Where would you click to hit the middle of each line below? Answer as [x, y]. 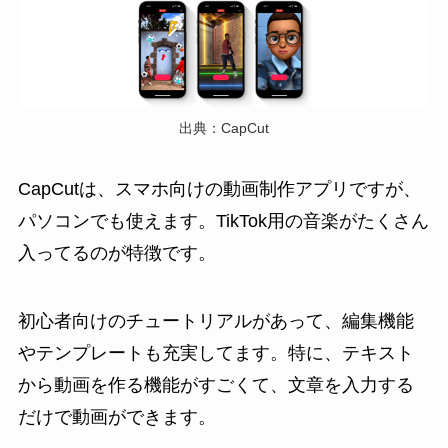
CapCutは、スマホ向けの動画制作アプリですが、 [219, 189]
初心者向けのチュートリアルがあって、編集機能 [215, 321]
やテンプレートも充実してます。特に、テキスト [215, 353]
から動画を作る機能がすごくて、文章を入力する [215, 385]
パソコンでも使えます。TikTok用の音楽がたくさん [223, 221]
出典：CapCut [224, 127]
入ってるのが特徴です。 [116, 253]
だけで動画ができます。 [116, 417]
